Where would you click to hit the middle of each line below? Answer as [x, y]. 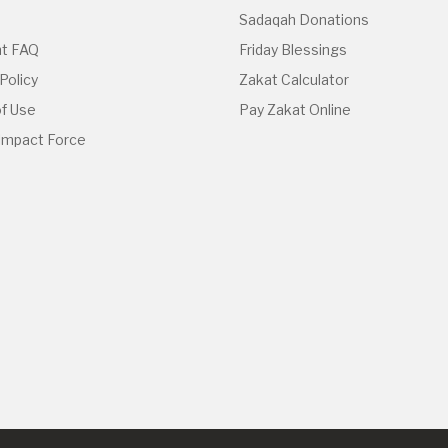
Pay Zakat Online [295, 109]
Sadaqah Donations [304, 19]
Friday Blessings [293, 49]
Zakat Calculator [294, 79]
